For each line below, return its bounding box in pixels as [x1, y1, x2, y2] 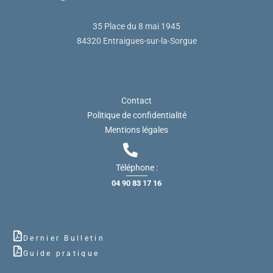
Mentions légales [105, 124, 168, 135]
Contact [121, 95, 152, 105]
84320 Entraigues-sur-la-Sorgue [76, 35, 197, 46]
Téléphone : [115, 162, 158, 172]
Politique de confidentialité [87, 110, 186, 120]
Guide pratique [23, 249, 100, 258]
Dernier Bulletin [23, 233, 105, 243]
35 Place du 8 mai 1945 [93, 21, 180, 31]
